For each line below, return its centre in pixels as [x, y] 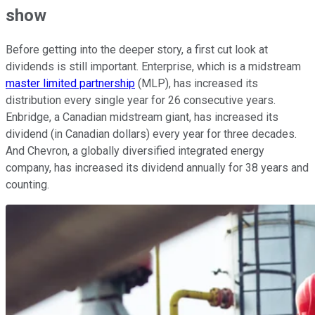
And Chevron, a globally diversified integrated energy [135, 151]
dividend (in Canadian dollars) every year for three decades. [151, 134]
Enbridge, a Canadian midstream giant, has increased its [142, 117]
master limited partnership [70, 84]
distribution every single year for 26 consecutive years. [141, 101]
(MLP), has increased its [197, 84]
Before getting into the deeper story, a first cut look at [137, 50]
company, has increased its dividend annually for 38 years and [157, 168]
